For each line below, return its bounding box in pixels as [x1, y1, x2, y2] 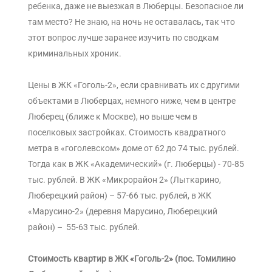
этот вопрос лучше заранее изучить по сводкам [28, 33, 219, 43]
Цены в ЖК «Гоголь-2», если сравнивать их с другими [28, 80, 240, 90]
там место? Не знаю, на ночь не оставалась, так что [28, 17, 235, 27]
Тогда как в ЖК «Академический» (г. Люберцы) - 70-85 [28, 159, 244, 169]
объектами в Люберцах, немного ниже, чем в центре [28, 96, 236, 106]
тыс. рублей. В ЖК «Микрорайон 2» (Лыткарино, [28, 175, 221, 185]
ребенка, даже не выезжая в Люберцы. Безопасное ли [28, 1, 243, 12]
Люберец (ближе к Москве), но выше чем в [28, 112, 197, 122]
